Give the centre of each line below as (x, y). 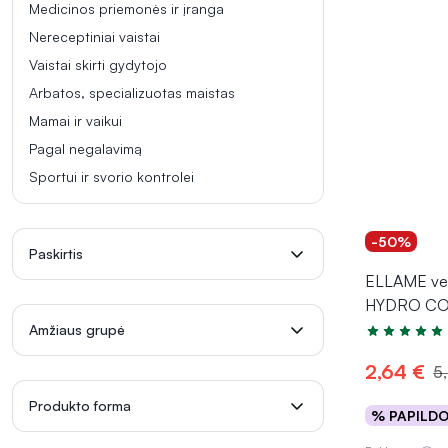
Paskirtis (56, 253)
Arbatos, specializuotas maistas (132, 92)
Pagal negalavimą (85, 148)
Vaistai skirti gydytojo (98, 64)
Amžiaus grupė (77, 329)
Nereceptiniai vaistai (94, 36)
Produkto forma (80, 405)
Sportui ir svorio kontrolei (111, 176)
